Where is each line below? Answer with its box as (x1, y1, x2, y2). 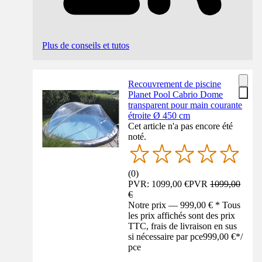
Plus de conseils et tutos (42, 40, 129, 51)
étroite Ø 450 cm (128, 111, 191, 121)
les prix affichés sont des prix (128, 211, 236, 220)
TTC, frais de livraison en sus (128, 221, 237, 231)
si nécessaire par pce (128, 232, 204, 242)
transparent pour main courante (128, 100, 243, 111)
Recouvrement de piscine (128, 79, 222, 89)
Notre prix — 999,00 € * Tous (128, 200, 241, 210)
